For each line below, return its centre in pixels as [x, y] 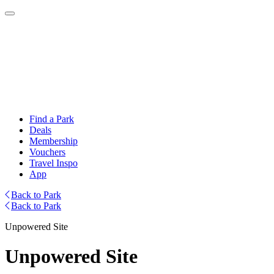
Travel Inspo [54, 163]
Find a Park [52, 119]
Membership [54, 141]
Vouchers [47, 152]
